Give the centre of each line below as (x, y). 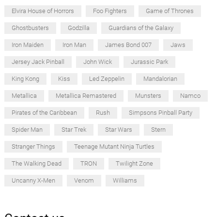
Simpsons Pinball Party (160, 112)
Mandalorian (160, 78)
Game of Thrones (170, 11)
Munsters (148, 95)
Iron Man (74, 45)
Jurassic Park (149, 62)
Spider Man (27, 129)
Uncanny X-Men (33, 180)
